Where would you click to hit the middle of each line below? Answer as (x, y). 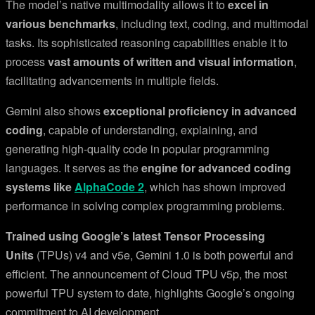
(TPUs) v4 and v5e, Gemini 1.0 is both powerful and (163, 255)
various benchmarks (60, 24)
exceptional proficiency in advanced (200, 111)
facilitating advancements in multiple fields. (112, 81)
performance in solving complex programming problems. (145, 206)
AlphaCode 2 (109, 187)
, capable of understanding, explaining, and (150, 130)
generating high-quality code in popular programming (137, 149)
